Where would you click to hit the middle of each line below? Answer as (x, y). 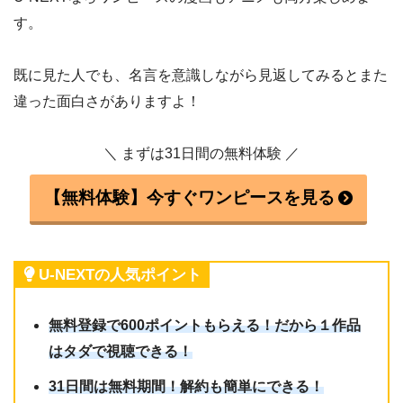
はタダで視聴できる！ (121, 351)
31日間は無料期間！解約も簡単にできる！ (187, 386)
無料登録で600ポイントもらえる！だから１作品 (205, 325)
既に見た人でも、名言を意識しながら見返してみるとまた (201, 75)
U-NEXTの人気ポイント (120, 274)
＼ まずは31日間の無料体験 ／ (201, 153)
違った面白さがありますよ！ (107, 101)
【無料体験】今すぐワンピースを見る (189, 197)
